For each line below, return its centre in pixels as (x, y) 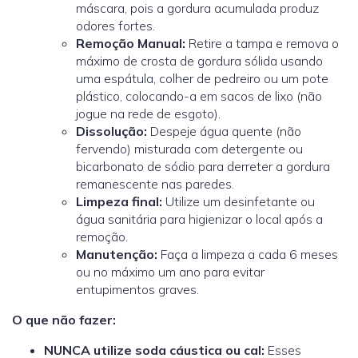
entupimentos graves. (137, 289)
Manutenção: (117, 254)
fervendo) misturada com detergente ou (189, 148)
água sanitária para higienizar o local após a (199, 219)
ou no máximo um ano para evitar (170, 271)
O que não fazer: (64, 319)
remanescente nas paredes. (155, 183)
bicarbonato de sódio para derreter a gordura (203, 166)
